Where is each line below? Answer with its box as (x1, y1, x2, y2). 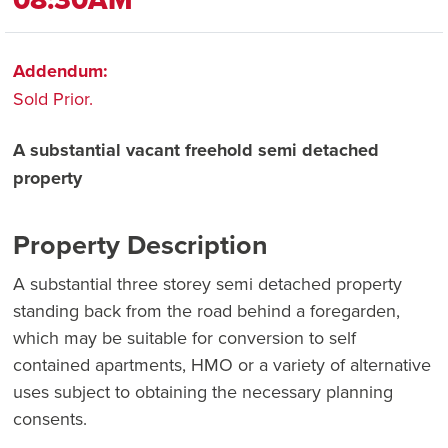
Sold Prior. (13, 86, 93, 112)
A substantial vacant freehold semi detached (13, 137, 379, 164)
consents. (13, 406, 87, 432)
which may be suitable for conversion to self (13, 325, 356, 351)
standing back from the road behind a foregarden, (13, 298, 400, 324)
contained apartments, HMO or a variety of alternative (13, 352, 431, 378)
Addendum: (13, 58, 108, 85)
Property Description (13, 225, 268, 265)
